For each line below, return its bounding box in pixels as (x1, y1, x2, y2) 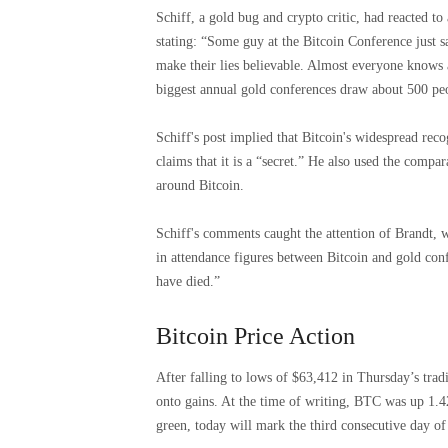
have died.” (156, 273, 220, 289)
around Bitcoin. (156, 177, 244, 193)
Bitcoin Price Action (156, 322, 355, 349)
